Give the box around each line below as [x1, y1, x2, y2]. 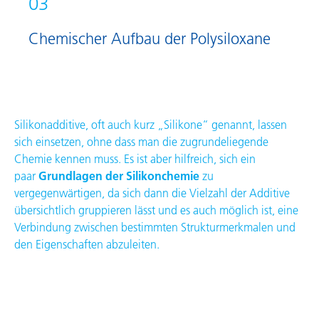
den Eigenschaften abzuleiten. [14, 237, 159, 252]
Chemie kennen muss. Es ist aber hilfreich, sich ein [14, 152, 256, 167]
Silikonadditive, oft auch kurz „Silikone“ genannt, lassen [14, 117, 287, 132]
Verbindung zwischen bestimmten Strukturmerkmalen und [14, 220, 296, 235]
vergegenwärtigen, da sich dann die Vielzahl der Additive [14, 186, 290, 201]
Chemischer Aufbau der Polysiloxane [28, 29, 271, 49]
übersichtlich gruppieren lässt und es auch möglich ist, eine [14, 203, 298, 218]
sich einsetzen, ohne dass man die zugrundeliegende [14, 135, 268, 150]
